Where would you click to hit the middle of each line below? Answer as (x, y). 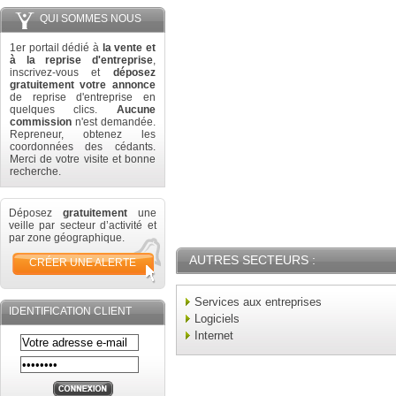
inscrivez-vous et (61, 72)
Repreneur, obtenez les (83, 134)
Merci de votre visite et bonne (83, 159)
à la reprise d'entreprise (81, 60)
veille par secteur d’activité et (83, 225)
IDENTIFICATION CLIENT (70, 311)
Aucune (136, 110)
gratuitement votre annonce (83, 85)
